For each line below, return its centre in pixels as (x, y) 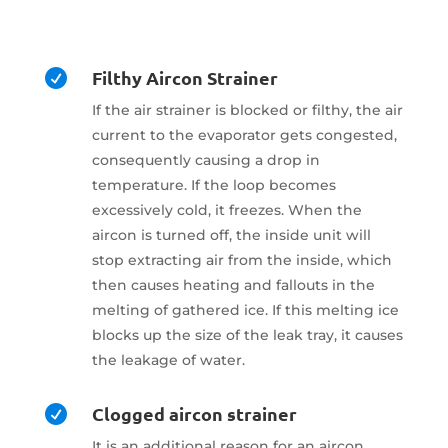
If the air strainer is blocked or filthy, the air (247, 109)
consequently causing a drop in (205, 159)
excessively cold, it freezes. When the (226, 209)
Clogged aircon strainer (194, 413)
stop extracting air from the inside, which (241, 259)
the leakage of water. (168, 359)
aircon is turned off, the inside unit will (231, 234)
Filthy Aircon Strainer (184, 77)
